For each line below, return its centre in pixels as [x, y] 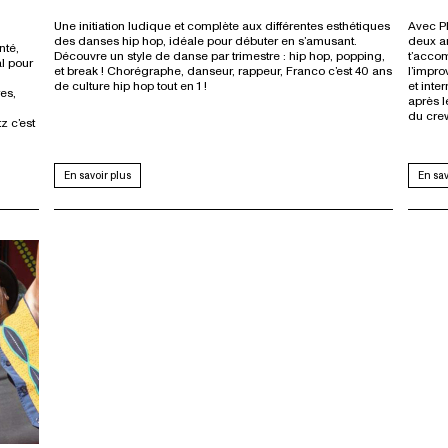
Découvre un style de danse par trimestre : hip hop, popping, [219, 56]
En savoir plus [97, 175]
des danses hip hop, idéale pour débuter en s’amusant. [205, 41]
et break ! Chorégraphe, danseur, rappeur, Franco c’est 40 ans [222, 71]
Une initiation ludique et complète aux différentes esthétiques [221, 26]
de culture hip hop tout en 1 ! [130, 86]
